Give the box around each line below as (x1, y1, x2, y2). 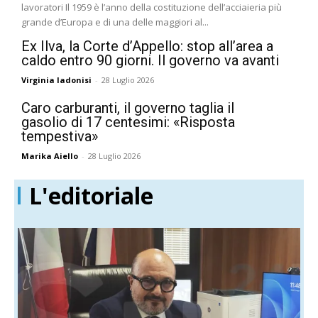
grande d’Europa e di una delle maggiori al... (21, 16, 209, 29)
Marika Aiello (21, 150, 78, 162)
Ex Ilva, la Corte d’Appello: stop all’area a (21, 38, 273, 55)
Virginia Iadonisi (21, 75, 92, 86)
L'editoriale (29, 180, 153, 212)
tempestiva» (21, 128, 98, 146)
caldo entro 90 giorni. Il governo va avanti (21, 52, 279, 70)
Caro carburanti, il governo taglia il (21, 99, 234, 117)
